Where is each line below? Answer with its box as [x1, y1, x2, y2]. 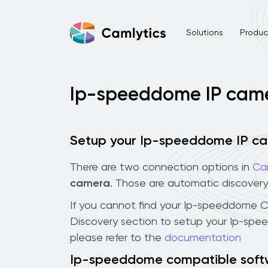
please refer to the [70, 232, 165, 243]
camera [70, 178, 110, 189]
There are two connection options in [70, 162, 252, 173]
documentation [165, 232, 241, 243]
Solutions [185, 28, 223, 37]
